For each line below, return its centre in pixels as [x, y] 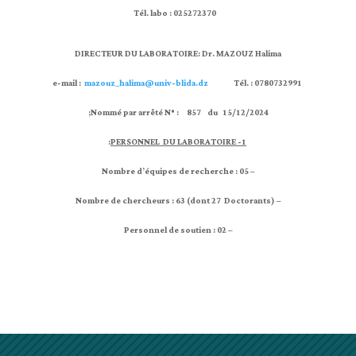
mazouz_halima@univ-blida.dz [146, 84]
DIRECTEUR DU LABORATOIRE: [138, 54]
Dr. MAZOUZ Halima [242, 54]
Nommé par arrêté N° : [137, 113]
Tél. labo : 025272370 [221, 14]
